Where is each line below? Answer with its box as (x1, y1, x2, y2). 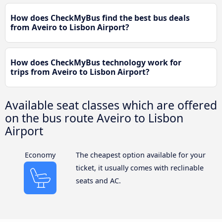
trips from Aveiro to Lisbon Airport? (10, 66, 150, 78)
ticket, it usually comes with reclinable (75, 163, 204, 173)
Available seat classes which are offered (5, 97, 217, 113)
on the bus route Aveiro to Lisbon (5, 110, 183, 126)
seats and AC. (75, 176, 121, 186)
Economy (25, 150, 56, 160)
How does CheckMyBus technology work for (10, 57, 181, 68)
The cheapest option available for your (75, 150, 206, 160)
